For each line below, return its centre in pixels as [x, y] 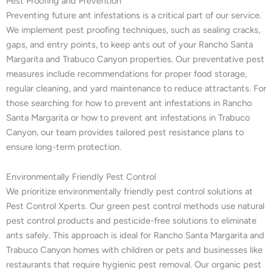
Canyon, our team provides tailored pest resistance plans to [125, 132]
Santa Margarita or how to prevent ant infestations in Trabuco [128, 117]
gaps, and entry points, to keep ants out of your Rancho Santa [129, 44]
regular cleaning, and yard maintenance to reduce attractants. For [136, 88]
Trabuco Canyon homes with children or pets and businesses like [134, 250]
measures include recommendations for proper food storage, [126, 73]
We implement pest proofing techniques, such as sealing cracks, [133, 30]
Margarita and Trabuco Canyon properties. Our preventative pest [135, 59]
